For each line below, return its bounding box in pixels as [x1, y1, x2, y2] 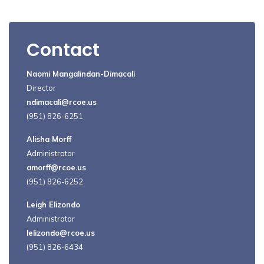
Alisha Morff [27, 134, 71, 144]
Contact [27, 38, 100, 62]
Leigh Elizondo [27, 200, 80, 209]
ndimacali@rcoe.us [27, 97, 97, 107]
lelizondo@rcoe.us [27, 228, 95, 237]
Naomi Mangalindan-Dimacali [27, 69, 135, 78]
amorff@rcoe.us [27, 163, 86, 172]
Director [27, 83, 56, 93]
